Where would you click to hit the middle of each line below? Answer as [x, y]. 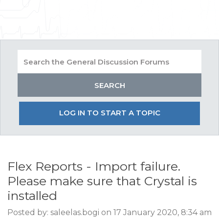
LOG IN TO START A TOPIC [109, 113]
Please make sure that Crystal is [102, 181]
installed [32, 196]
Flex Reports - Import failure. [94, 166]
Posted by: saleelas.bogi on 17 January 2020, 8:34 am [109, 212]
